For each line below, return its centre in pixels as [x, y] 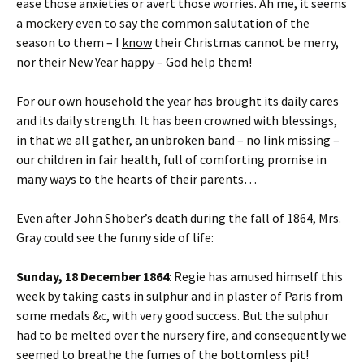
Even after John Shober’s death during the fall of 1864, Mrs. [179, 218]
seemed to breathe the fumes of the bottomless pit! [162, 354]
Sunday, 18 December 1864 [93, 276]
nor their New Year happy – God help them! [134, 62]
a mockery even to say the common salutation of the [163, 23]
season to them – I [69, 42]
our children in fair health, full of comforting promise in [171, 159]
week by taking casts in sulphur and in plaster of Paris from [180, 296]
